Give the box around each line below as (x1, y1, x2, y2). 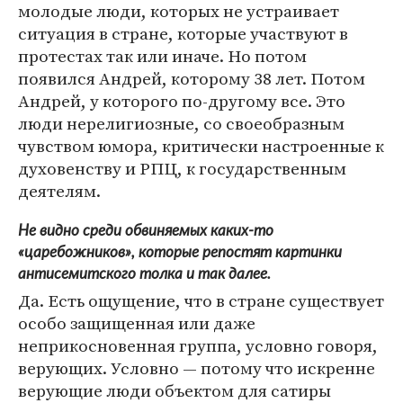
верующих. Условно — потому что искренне (18, 356, 375, 381)
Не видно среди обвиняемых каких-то (18, 223, 273, 239)
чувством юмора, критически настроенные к (18, 134, 384, 158)
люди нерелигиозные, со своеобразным (18, 112, 345, 136)
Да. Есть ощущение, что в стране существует (18, 289, 384, 313)
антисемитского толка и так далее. (18, 266, 271, 282)
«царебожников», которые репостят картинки (18, 245, 342, 261)
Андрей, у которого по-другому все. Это (18, 89, 345, 113)
